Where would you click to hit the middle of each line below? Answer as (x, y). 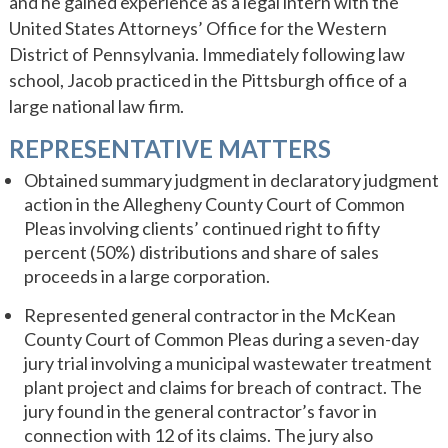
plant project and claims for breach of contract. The (222, 387)
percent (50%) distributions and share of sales (201, 252)
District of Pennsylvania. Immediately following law (206, 54)
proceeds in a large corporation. (146, 276)
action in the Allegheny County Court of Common (214, 204)
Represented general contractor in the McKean (209, 315)
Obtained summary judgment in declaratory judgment (231, 180)
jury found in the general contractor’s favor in (200, 411)
